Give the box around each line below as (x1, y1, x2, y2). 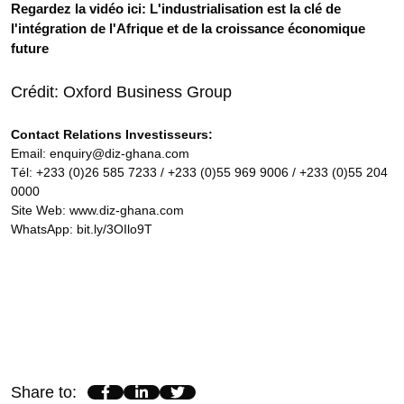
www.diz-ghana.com (69, 203, 184, 218)
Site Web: (11, 203, 69, 218)
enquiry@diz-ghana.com (50, 146, 189, 161)
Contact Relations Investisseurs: (11, 127, 213, 142)
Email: (11, 146, 50, 161)
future (11, 41, 49, 57)
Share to (11, 383, 72, 402)
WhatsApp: (11, 222, 77, 237)
